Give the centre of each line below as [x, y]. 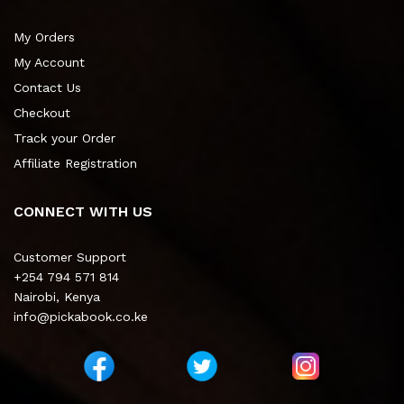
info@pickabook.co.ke [81, 317]
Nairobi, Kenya [57, 297]
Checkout [42, 113]
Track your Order [64, 138]
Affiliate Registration [75, 164]
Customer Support [70, 257]
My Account [49, 63]
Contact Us [47, 88]
